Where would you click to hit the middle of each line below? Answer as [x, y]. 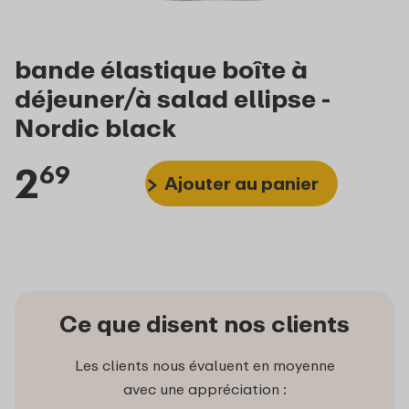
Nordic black [95, 128]
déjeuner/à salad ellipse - [173, 99]
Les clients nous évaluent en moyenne [204, 365]
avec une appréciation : [204, 388]
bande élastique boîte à [161, 69]
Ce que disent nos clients [204, 323]
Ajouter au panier [242, 184]
